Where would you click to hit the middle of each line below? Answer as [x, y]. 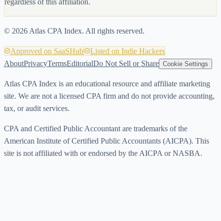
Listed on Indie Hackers [128, 51]
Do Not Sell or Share [126, 63]
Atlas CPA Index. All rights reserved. [86, 31]
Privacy [36, 63]
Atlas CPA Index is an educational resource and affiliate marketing [107, 83]
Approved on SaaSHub [47, 51]
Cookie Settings [185, 64]
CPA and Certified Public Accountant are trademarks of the [96, 128]
